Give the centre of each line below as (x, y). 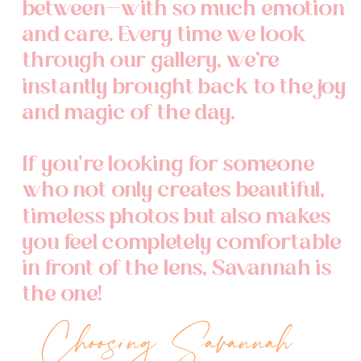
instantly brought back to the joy (185, 87)
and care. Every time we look (165, 35)
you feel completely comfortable (183, 243)
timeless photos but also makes (177, 216)
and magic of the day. (129, 113)
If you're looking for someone (169, 165)
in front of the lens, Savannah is (177, 268)
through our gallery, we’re (151, 61)
